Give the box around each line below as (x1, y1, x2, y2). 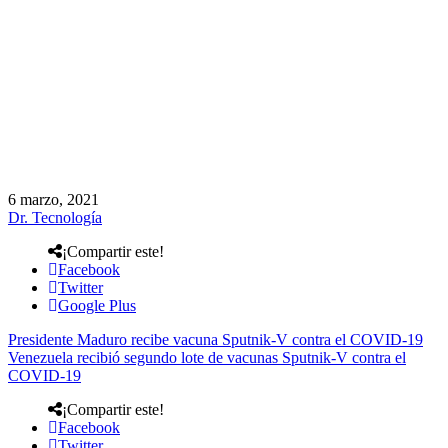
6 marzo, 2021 (8, 190, 99, 208)
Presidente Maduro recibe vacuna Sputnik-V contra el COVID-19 (8, 330, 423, 348)
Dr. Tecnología (8, 208, 102, 226)
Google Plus (58, 296, 136, 314)
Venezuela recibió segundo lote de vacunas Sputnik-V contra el (8, 348, 406, 366)
